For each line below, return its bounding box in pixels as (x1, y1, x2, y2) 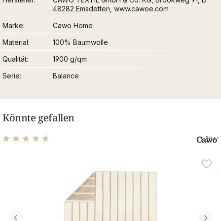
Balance (53, 71, 79, 80)
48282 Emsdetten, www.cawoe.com (53, 4, 169, 13)
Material (2, 37, 28, 46)
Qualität (2, 54, 27, 63)
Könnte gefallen (2, 110, 74, 124)
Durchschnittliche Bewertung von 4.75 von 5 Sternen (2, 146, 203, 156)
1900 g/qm (53, 54, 87, 63)
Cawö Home (53, 21, 93, 30)
